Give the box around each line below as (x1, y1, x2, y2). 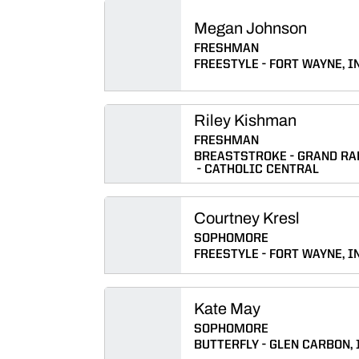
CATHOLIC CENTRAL (204, 163, 319, 176)
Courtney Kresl (194, 209, 300, 227)
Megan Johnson (194, 19, 307, 37)
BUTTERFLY (194, 339, 259, 352)
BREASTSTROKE (194, 151, 287, 163)
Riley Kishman (194, 111, 296, 129)
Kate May (194, 300, 260, 317)
